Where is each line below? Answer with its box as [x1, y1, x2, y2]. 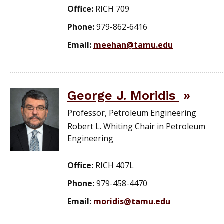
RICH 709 [95, 3, 129, 15]
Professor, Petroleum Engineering [67, 107, 196, 119]
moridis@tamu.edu [93, 196, 170, 207]
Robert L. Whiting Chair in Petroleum [67, 121, 205, 132]
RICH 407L [95, 160, 134, 171]
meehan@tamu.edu [93, 39, 173, 51]
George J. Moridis [67, 88, 179, 103]
